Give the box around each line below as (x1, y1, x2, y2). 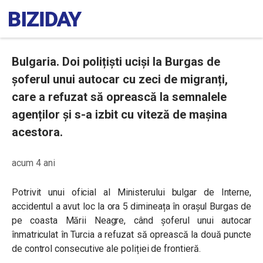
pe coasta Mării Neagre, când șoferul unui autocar (12, 215, 251, 226)
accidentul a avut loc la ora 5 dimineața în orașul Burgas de (12, 201, 251, 212)
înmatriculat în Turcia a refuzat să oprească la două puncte (12, 229, 251, 240)
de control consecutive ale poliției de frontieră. (12, 243, 201, 254)
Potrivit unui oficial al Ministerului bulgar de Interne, (12, 187, 251, 198)
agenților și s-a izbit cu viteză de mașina (12, 107, 227, 122)
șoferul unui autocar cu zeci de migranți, (12, 72, 228, 86)
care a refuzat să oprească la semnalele (12, 90, 227, 104)
